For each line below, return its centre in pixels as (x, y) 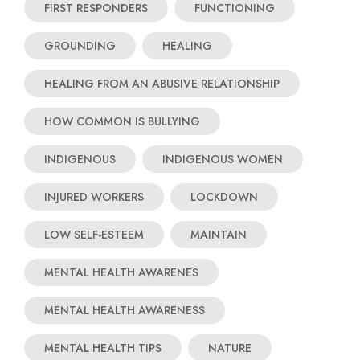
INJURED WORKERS (94, 197)
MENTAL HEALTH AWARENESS (125, 310)
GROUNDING (80, 46)
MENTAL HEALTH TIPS (103, 348)
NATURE (230, 348)
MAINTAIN (219, 235)
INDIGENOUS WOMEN (223, 159)
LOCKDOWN (224, 197)
